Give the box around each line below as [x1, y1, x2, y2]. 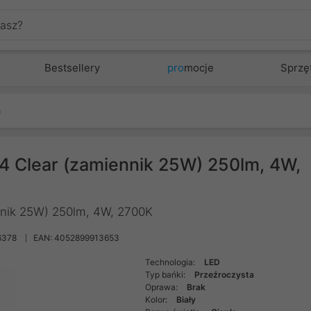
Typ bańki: [145, 269, 188, 280]
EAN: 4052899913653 [33, 233, 119, 243]
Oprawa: [145, 282, 180, 292]
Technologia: [145, 257, 198, 267]
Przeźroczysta [194, 269, 255, 280]
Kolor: [145, 294, 170, 305]
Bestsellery [44, 61, 101, 74]
